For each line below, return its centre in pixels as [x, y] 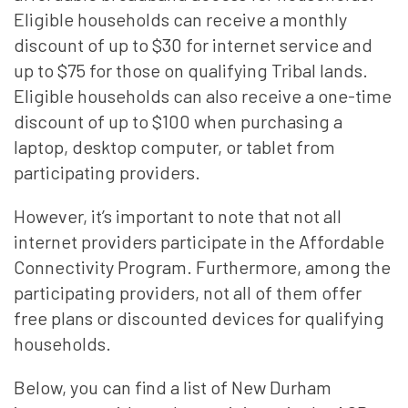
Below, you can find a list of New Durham [173, 387]
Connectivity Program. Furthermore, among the [202, 267]
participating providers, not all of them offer [188, 292]
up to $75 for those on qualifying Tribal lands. [191, 70]
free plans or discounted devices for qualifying [199, 318]
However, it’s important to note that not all [178, 216]
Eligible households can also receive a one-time [203, 96]
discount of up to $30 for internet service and [193, 45]
